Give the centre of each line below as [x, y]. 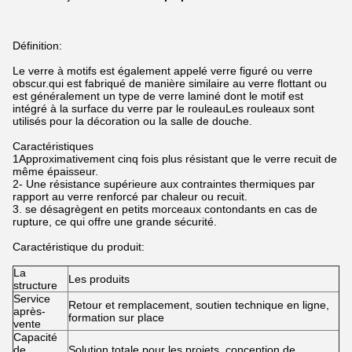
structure [35, 285]
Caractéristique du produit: [79, 247]
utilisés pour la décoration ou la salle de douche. [132, 121]
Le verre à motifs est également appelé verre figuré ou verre [163, 71]
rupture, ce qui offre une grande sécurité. [115, 222]
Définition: [37, 46]
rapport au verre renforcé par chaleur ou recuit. [130, 196]
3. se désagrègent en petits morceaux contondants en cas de [165, 209]
